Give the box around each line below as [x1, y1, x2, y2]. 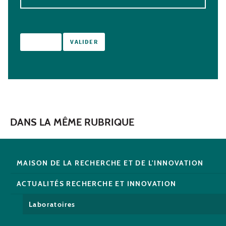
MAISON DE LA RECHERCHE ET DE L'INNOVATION [17, 158, 204, 168]
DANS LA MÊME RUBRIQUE [10, 116, 134, 129]
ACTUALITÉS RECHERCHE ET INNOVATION [17, 179, 177, 189]
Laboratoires [29, 200, 76, 209]
